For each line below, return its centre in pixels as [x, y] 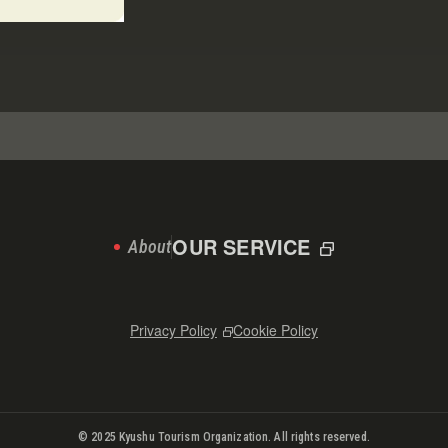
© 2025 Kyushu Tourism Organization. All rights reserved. [224, 437]
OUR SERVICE [241, 246]
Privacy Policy [173, 330]
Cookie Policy [275, 330]
